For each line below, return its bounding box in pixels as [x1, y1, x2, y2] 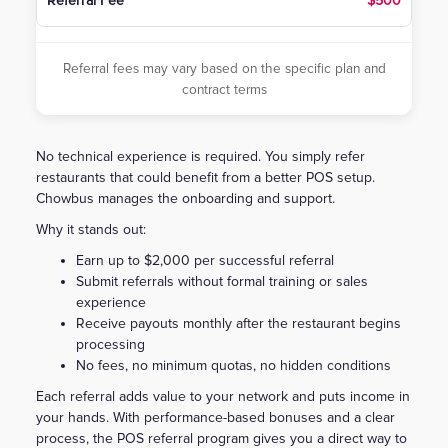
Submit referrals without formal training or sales [76, 272, 368, 290]
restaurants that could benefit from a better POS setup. [36, 168, 375, 186]
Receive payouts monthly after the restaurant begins [76, 314, 401, 332]
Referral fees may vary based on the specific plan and [62, 59, 386, 77]
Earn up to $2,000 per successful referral [76, 251, 334, 269]
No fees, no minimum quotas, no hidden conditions [76, 356, 391, 374]
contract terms [181, 80, 267, 98]
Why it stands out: [36, 220, 146, 238]
